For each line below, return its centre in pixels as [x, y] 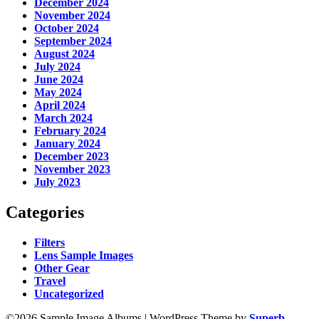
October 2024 [67, 28]
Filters [49, 242]
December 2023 [72, 157]
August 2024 [64, 54]
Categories [45, 213]
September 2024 [73, 41]
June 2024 [59, 80]
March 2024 [63, 118]
